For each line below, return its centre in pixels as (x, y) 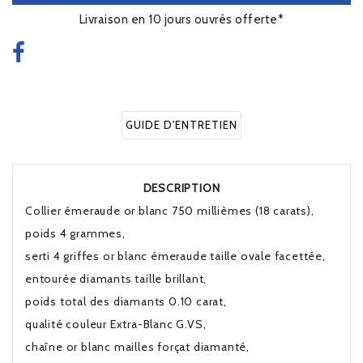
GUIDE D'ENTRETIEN (181, 125)
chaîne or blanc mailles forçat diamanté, (137, 347)
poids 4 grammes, (75, 233)
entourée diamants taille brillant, (116, 279)
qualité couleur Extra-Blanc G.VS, (116, 324)
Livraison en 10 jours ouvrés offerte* (181, 19)
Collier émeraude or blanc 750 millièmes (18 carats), (170, 211)
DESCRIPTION (181, 188)
